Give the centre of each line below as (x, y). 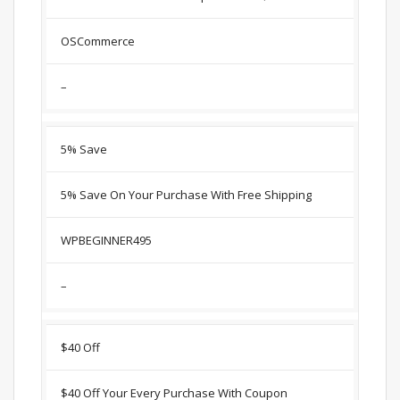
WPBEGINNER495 (106, 240)
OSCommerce (98, 41)
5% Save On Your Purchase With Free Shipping (186, 194)
